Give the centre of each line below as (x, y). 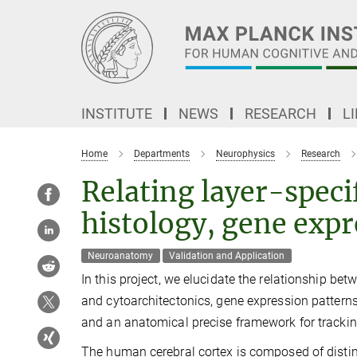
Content (26, 36)
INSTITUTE (117, 114)
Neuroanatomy (121, 256)
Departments (162, 154)
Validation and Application (227, 256)
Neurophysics (245, 154)
